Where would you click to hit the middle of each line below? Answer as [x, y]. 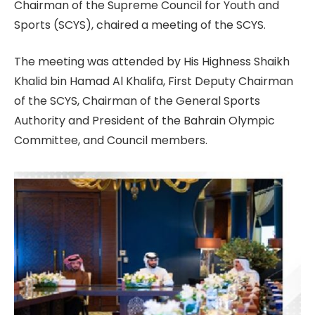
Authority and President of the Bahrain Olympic [144, 121]
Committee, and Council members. [112, 141]
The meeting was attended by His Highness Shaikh [152, 62]
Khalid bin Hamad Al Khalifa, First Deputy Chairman [154, 82]
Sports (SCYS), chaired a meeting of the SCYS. [140, 25]
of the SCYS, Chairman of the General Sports [137, 101]
